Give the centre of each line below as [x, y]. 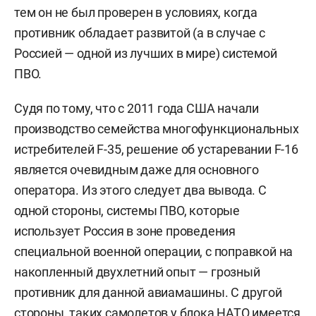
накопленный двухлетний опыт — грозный [137, 272]
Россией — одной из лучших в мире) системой [146, 54]
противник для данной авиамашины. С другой [148, 293]
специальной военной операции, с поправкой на [154, 252]
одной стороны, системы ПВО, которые [127, 211]
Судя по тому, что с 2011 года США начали [136, 109]
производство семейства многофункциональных [157, 129]
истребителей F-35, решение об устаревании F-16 [156, 150]
